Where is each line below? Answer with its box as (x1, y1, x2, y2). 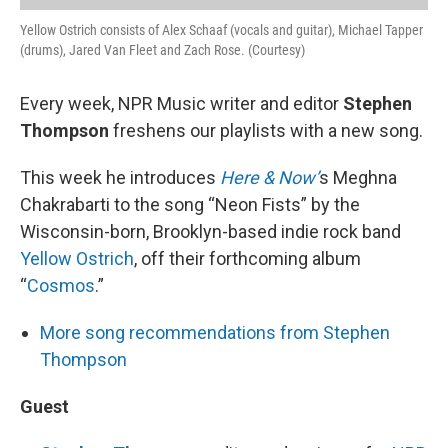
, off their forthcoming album (134, 248, 361, 270)
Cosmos (27, 275, 95, 297)
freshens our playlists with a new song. (109, 120, 423, 142)
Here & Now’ (220, 167, 319, 189)
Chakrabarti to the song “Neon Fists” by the (20, 194, 360, 216)
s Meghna (319, 167, 397, 189)
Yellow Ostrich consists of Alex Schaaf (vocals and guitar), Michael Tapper (20, 22, 423, 39)
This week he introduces (20, 167, 220, 189)
